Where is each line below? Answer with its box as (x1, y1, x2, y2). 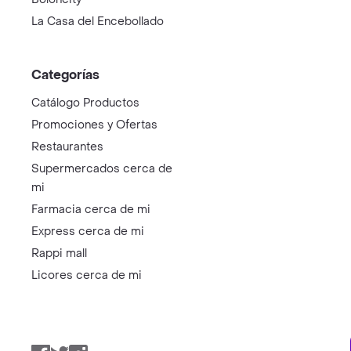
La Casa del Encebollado (31, 14, 164, 29)
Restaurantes (31, 139, 103, 154)
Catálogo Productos (31, 96, 139, 110)
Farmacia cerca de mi (31, 202, 150, 217)
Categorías (31, 67, 100, 83)
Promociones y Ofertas (31, 118, 157, 132)
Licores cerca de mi (31, 268, 142, 283)
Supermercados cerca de (31, 161, 172, 176)
